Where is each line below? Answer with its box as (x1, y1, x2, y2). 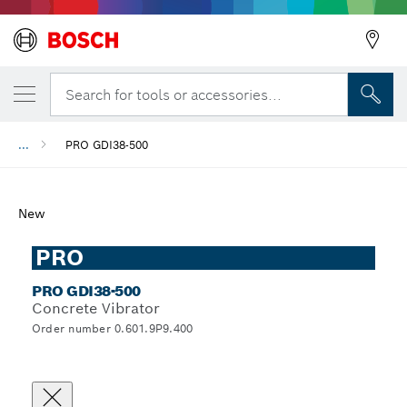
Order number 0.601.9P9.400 (32, 322, 194, 335)
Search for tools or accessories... (65, 84, 282, 104)
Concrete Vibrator (32, 299, 160, 318)
